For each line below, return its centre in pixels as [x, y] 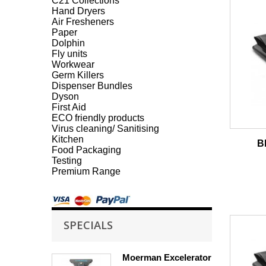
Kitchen [68, 139]
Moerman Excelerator [167, 257]
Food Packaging [86, 150]
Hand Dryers [78, 11]
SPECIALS [88, 225]
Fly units [69, 54]
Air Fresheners [83, 22]
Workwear [73, 64]
